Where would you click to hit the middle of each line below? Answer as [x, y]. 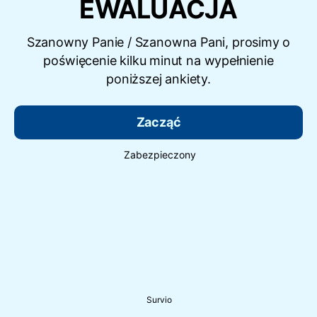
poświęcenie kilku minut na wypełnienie [158, 61]
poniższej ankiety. [158, 79]
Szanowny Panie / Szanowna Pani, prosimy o [158, 42]
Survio [159, 299]
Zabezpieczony [160, 155]
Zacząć [158, 122]
